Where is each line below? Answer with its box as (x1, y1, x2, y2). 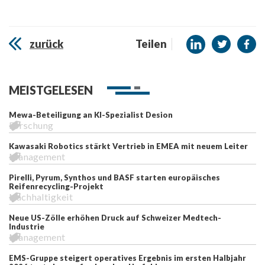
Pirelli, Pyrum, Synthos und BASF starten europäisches (9, 172, 220, 182)
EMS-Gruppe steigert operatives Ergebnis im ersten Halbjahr (9, 253, 246, 263)
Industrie (9, 221, 44, 231)
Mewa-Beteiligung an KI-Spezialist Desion (9, 109, 173, 119)
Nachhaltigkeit (9, 190, 73, 202)
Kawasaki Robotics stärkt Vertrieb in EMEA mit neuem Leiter (9, 141, 248, 151)
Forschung (9, 119, 53, 131)
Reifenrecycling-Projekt (9, 181, 104, 191)
